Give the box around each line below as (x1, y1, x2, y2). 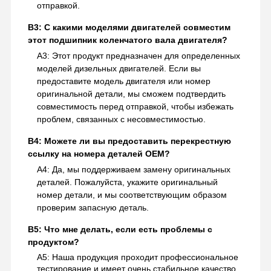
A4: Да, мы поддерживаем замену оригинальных (36, 164, 230, 174)
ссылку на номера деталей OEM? (27, 148, 170, 158)
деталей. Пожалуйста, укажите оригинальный (36, 177, 218, 187)
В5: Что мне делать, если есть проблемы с (27, 224, 212, 234)
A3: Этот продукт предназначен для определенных (36, 50, 240, 60)
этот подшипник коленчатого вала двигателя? (27, 34, 227, 45)
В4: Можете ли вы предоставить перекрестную (27, 135, 231, 146)
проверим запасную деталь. (36, 202, 149, 212)
